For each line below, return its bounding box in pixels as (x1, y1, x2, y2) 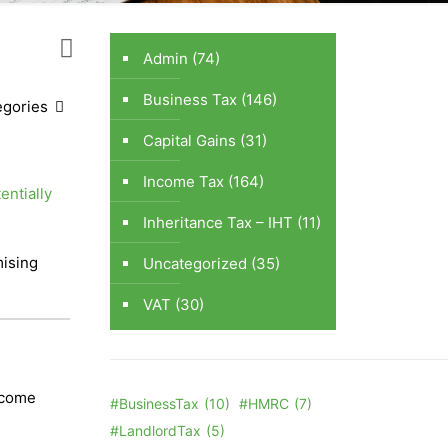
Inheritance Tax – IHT (143, 212, 294, 232)
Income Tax (143, 171, 225, 191)
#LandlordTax (110, 421, 202, 439)
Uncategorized (143, 253, 248, 273)
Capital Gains (143, 130, 237, 150)
